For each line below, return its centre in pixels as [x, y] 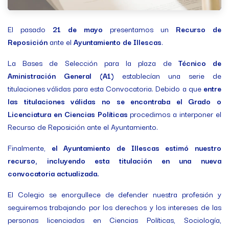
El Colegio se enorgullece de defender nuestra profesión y [114, 194]
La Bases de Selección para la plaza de [93, 62]
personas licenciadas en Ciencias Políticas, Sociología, [114, 219]
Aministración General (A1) [65, 75]
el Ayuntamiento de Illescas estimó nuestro [136, 147]
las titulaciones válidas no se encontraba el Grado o [114, 101]
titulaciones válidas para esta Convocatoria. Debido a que [106, 88]
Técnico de [200, 62]
